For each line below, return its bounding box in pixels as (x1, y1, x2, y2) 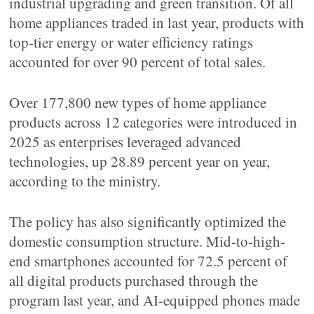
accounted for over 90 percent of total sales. (9, 52, 266, 71)
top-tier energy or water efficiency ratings (9, 32, 254, 52)
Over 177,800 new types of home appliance (9, 93, 267, 112)
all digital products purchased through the (9, 271, 259, 290)
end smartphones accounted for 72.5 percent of (9, 251, 288, 271)
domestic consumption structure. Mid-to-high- (9, 231, 286, 251)
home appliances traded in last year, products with (9, 13, 305, 32)
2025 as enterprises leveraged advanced (9, 132, 242, 151)
